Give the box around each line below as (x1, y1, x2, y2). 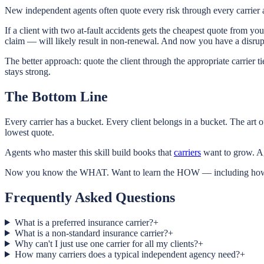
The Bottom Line (5, 89, 108, 105)
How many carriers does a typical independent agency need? (14, 249, 240, 259)
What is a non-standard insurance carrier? (14, 227, 168, 238)
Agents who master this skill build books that (5, 147, 174, 157)
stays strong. (5, 67, 51, 77)
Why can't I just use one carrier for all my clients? (14, 238, 198, 249)
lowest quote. (5, 127, 54, 137)
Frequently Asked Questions (5, 189, 175, 205)
